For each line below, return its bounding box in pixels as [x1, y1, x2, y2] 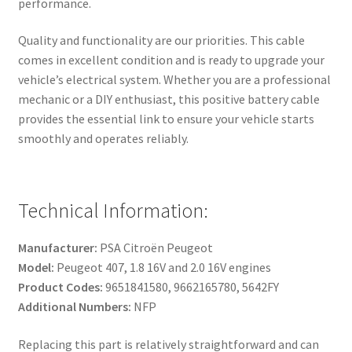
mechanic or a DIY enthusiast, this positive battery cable [17, 91, 320, 108]
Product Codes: [17, 279, 103, 295]
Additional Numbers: [17, 299, 131, 315]
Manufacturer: [17, 240, 97, 256]
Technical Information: [17, 198, 208, 224]
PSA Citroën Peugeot [97, 240, 213, 256]
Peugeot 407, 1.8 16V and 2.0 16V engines [53, 259, 271, 276]
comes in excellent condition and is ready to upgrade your [17, 52, 324, 68]
